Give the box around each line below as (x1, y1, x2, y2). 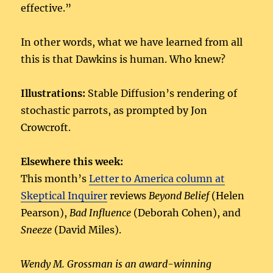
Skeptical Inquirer (21, 190, 108, 202)
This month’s (21, 172, 90, 185)
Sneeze (21, 224, 52, 236)
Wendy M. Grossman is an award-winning (21, 258, 212, 271)
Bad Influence (69, 207, 132, 219)
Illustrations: (21, 87, 86, 100)
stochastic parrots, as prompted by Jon (21, 104, 208, 117)
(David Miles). (52, 224, 122, 236)
